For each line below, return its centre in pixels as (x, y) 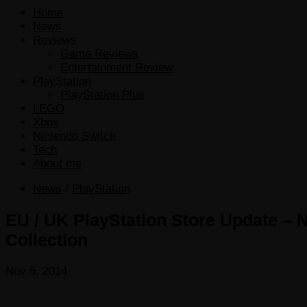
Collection (47, 240)
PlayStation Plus (102, 95)
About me (57, 163)
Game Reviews (99, 53)
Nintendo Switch (74, 136)
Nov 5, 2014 (36, 271)
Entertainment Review (116, 67)
